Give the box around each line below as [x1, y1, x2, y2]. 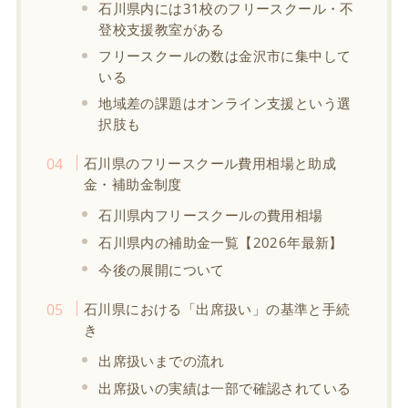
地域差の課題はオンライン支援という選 [98, 93, 352, 112]
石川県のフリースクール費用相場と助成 [83, 153, 337, 172]
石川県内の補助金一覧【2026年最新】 [98, 232, 343, 251]
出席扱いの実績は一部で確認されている [98, 378, 352, 397]
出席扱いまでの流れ [98, 351, 225, 370]
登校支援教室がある [98, 19, 225, 38]
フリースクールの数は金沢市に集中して [98, 46, 352, 65]
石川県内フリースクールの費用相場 [98, 205, 323, 224]
